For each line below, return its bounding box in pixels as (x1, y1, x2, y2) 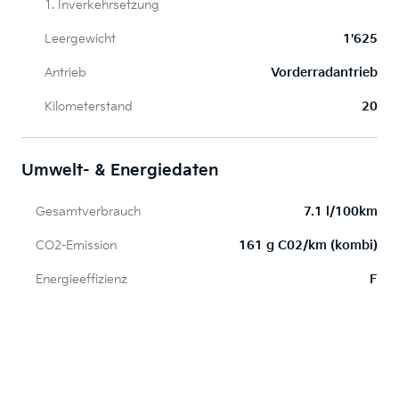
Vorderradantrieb (271, 65, 378, 81)
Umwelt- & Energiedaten (21, 161, 218, 181)
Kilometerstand (45, 99, 133, 115)
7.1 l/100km (304, 204, 378, 220)
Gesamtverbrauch (36, 204, 141, 220)
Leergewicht (45, 31, 116, 47)
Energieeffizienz (36, 272, 127, 288)
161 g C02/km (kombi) (239, 238, 378, 254)
